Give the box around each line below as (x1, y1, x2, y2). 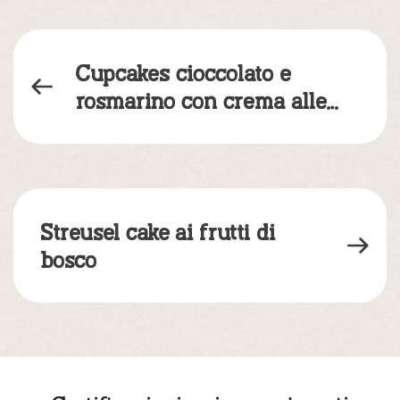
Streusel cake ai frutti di (40, 215, 275, 246)
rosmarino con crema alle (76, 84, 326, 115)
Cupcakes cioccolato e (76, 56, 290, 87)
